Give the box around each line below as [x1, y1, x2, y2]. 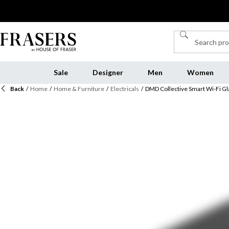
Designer [92, 68, 123, 77]
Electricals [110, 85, 139, 93]
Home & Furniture [54, 85, 104, 93]
